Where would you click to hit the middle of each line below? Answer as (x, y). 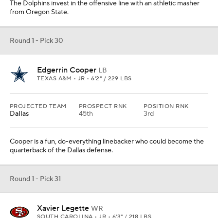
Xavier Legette (63, 208)
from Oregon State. (39, 12)
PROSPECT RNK (103, 106)
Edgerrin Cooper (67, 70)
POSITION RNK (166, 106)
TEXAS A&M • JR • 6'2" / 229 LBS (84, 79)
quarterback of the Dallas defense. (61, 150)
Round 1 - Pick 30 (36, 41)
